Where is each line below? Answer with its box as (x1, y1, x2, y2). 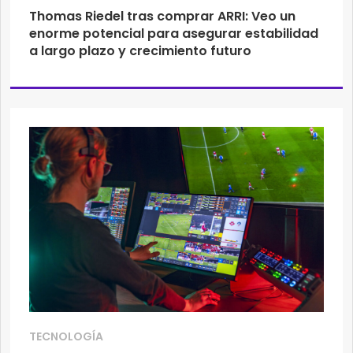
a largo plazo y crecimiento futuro (29, 42, 251, 61)
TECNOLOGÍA (29, 328, 103, 344)
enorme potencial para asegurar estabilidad (29, 24, 318, 43)
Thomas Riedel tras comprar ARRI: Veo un (29, 7, 295, 26)
